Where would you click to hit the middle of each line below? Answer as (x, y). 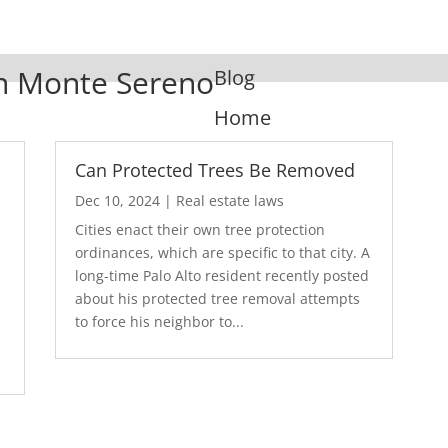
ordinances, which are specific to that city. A (222, 252)
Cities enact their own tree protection (199, 229)
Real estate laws (229, 200)
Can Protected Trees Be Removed (214, 169)
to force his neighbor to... (159, 321)
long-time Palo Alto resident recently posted (221, 275)
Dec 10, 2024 (117, 200)
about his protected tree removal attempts (217, 298)
